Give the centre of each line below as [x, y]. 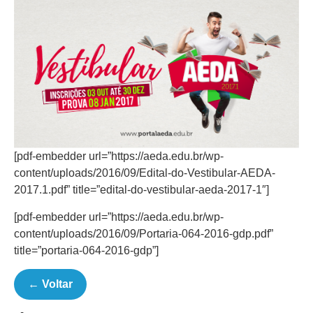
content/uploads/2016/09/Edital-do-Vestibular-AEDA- [145, 173]
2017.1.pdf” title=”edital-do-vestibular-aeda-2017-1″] [141, 190]
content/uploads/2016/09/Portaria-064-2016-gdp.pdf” [144, 233]
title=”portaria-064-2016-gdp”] [86, 250]
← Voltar [50, 284]
